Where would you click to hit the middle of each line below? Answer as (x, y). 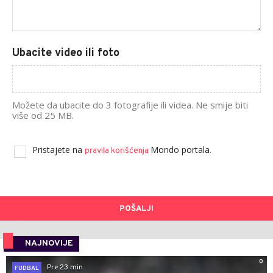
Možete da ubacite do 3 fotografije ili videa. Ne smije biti (130, 105)
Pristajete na (58, 149)
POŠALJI (136, 209)
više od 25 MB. (43, 115)
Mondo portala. (181, 149)
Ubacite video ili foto (66, 53)
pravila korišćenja (118, 151)
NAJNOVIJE (49, 243)
